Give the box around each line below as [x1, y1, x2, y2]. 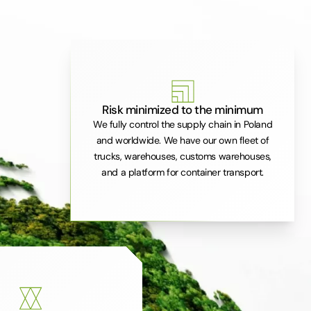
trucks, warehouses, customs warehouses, [94, 149, 271, 162]
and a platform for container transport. [101, 165, 264, 178]
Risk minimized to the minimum [102, 101, 263, 117]
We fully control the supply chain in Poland [93, 117, 273, 131]
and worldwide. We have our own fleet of [96, 133, 269, 146]
